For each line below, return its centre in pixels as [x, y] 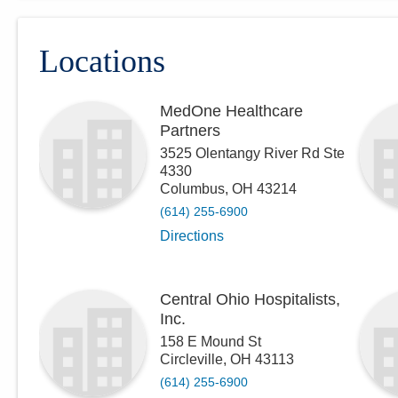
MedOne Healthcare [231, 111]
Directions [192, 236]
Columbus [192, 189]
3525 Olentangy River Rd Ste [252, 153]
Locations [102, 61]
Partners [190, 131]
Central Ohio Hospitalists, [250, 299]
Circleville [191, 359]
